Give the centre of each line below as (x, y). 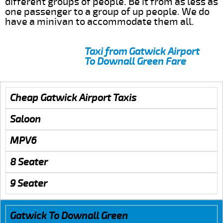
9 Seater (29, 183)
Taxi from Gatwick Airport (142, 51)
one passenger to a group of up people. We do (107, 11)
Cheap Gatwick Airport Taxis (73, 98)
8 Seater (29, 162)
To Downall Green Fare (135, 61)
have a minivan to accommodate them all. (100, 21)
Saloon (25, 119)
